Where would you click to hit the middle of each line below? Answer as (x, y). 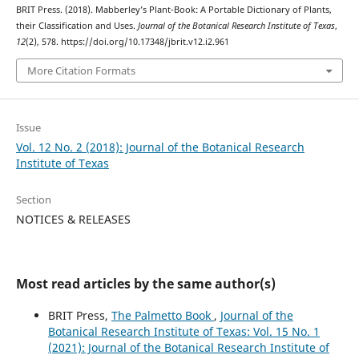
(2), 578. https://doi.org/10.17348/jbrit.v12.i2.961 (127, 42)
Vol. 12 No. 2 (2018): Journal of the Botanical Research (160, 147)
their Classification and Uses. (77, 26)
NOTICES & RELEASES (73, 219)
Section (33, 199)
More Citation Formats (81, 70)
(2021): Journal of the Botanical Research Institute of (188, 347)
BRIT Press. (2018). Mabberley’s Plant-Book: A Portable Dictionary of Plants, (173, 10)
